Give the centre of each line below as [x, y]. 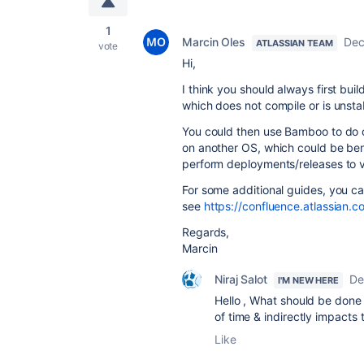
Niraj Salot [241, 279]
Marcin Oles [214, 42]
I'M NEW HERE [309, 280]
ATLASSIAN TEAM [295, 43]
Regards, [206, 232]
